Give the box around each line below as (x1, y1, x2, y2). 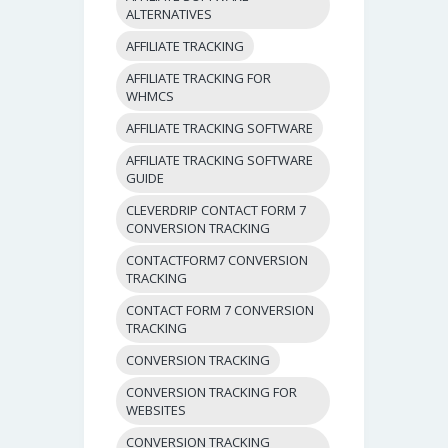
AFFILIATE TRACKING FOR (126, 68, 272, 87)
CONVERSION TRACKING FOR (126, 382, 298, 401)
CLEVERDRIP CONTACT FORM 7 (126, 200, 307, 219)
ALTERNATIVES (126, 4, 213, 23)
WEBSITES (126, 400, 187, 419)
